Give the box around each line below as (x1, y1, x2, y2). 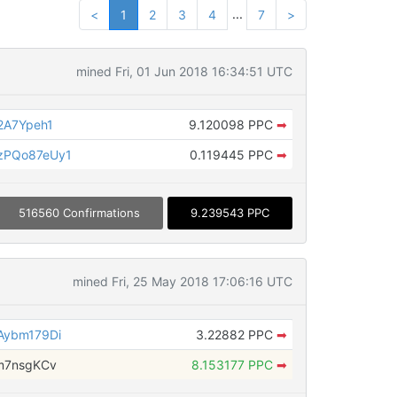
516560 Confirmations (18, 206, 140, 221)
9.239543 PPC (190, 206, 269, 221)
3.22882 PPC (195, 327, 276, 343)
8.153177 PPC (191, 357, 276, 373)
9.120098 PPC (188, 117, 276, 132)
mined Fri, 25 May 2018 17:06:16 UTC (72, 274, 292, 290)
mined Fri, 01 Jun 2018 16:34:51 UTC (75, 64, 292, 79)
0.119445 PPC (189, 147, 276, 162)
